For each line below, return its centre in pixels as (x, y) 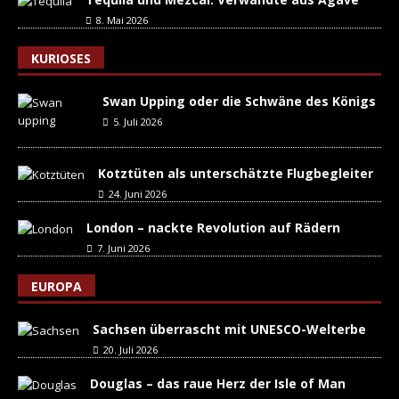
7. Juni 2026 (123, 248)
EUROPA (57, 286)
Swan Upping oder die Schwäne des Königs (239, 101)
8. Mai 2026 (122, 20)
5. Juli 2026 (138, 122)
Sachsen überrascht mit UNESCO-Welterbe (229, 329)
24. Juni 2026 (138, 194)
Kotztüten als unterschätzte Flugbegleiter (236, 173)
